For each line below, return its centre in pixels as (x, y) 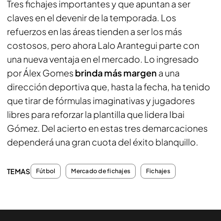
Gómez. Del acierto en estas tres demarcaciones (107, 128)
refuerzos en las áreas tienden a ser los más (94, 31)
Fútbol (46, 171)
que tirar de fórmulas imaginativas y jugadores (101, 100)
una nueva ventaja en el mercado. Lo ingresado (103, 59)
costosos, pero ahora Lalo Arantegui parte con (103, 45)
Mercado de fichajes (101, 171)
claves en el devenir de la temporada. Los (92, 17)
